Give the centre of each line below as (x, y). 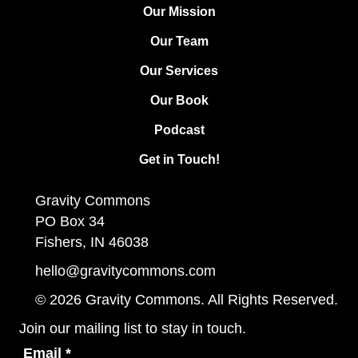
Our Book (179, 101)
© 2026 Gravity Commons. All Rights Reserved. (187, 300)
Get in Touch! (179, 160)
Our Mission (179, 12)
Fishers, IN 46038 (92, 243)
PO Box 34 (70, 222)
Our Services (179, 71)
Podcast (179, 130)
